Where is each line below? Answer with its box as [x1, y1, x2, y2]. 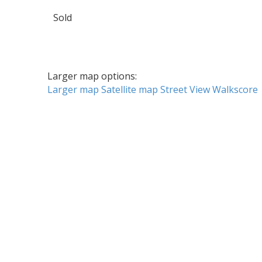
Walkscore [212, 83, 258, 96]
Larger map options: [47, 70, 137, 83]
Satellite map [101, 83, 158, 96]
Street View [160, 83, 210, 96]
